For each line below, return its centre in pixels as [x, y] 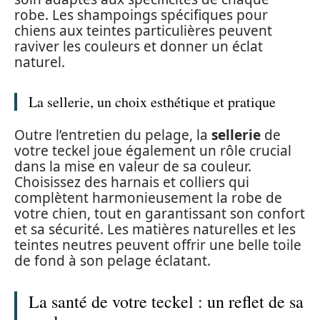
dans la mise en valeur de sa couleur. [133, 166]
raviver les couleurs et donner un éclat [139, 46]
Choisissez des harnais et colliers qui [132, 182]
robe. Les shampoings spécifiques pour [141, 15]
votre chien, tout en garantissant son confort [160, 213]
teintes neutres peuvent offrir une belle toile [158, 245]
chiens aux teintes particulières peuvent [143, 31]
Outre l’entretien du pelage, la [113, 135]
